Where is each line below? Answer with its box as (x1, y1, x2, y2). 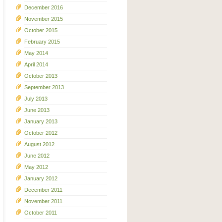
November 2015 (24, 16, 63, 22)
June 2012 (24, 153, 50, 159)
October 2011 (24, 210, 57, 216)
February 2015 (24, 39, 60, 45)
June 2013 (24, 107, 50, 113)
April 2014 (24, 61, 48, 68)
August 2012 (24, 141, 55, 148)
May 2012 (24, 164, 48, 170)
